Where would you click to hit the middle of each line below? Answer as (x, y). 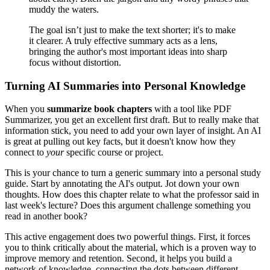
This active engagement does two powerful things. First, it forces (127, 237)
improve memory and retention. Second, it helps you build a (118, 259)
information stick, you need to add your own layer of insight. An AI (133, 131)
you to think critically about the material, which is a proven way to (130, 248)
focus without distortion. (75, 62)
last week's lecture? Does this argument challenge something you (128, 206)
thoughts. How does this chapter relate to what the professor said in (132, 195)
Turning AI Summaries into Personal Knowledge (125, 86)
